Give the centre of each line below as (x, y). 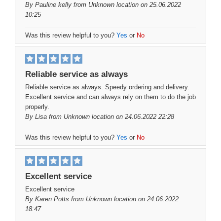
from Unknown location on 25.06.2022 (126, 5)
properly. (37, 107)
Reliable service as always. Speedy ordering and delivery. (107, 87)
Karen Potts (52, 199)
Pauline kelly (53, 5)
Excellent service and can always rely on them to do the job (110, 97)
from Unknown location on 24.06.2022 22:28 (110, 117)
